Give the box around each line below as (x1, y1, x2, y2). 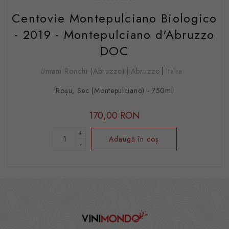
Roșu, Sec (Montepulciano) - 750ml (56, 85, 173, 96)
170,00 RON (89, 109, 140, 122)
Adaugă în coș (108, 134, 159, 144)
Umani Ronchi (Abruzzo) (40, 66, 125, 76)
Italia (166, 66, 182, 76)
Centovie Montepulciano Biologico (12, 9, 217, 27)
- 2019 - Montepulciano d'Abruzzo (14, 26, 215, 43)
